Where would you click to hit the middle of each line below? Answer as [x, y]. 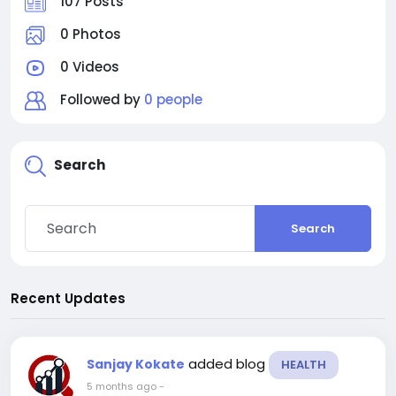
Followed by [102, 99]
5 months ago [122, 387]
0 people [173, 99]
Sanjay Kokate [136, 365]
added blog [228, 364]
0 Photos [91, 34]
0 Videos [90, 67]
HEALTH [304, 365]
